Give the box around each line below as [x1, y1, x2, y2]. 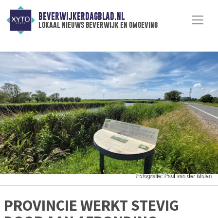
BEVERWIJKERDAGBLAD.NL [38, 11, 125, 22]
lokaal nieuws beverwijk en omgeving [38, 20, 158, 30]
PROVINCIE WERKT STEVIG [4, 196, 179, 216]
